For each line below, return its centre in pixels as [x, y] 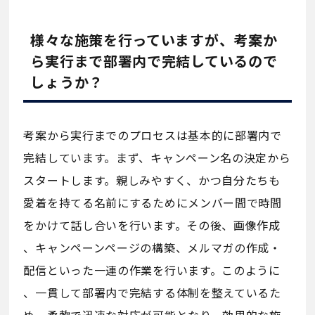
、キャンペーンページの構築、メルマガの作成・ [152, 248]
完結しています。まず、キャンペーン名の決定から [157, 158]
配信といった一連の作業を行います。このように [152, 270]
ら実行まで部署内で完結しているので [154, 61]
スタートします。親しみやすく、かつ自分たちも [152, 180]
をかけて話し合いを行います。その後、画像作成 [152, 225]
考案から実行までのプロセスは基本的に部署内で [153, 135]
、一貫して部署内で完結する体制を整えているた [152, 293]
